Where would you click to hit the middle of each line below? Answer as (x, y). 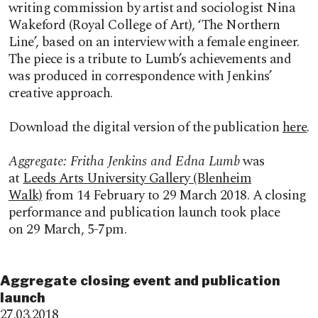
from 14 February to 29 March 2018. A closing (174, 196)
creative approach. (61, 93)
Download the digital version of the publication (146, 127)
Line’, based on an (59, 42)
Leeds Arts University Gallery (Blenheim (137, 179)
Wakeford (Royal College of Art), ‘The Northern (144, 25)
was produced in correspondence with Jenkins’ (141, 76)
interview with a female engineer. (204, 42)
